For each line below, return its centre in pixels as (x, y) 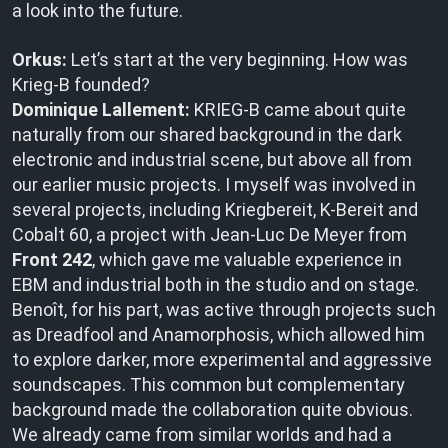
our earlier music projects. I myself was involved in (214, 184)
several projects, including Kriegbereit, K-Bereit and (215, 209)
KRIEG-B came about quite (298, 109)
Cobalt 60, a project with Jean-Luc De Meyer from (209, 234)
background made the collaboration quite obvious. (212, 409)
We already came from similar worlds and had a (202, 434)
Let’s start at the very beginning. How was (237, 59)
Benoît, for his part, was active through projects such (224, 309)
